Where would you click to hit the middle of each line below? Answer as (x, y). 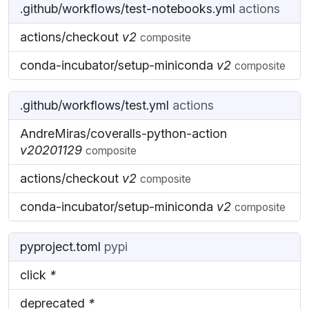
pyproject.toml (62, 246)
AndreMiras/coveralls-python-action (123, 133)
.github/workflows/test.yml (96, 105)
